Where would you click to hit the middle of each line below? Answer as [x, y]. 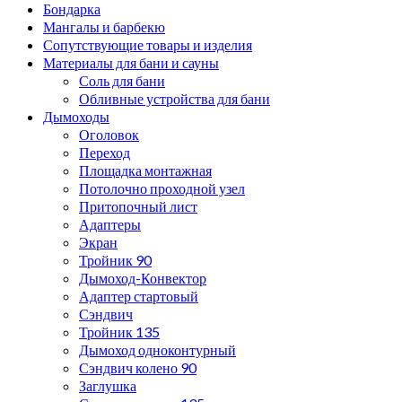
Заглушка [108, 385]
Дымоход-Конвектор [143, 277]
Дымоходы [76, 116]
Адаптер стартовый [139, 295]
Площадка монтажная [145, 170]
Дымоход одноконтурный [157, 349]
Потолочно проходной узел [162, 188]
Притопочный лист [138, 205]
